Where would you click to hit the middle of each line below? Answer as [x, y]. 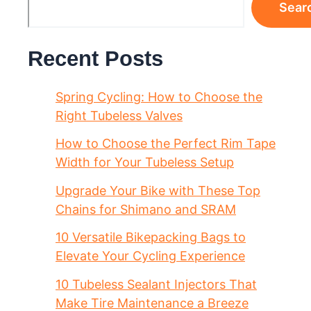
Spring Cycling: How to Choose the [159, 96]
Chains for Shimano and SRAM [146, 209]
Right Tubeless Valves [119, 115]
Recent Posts [95, 59]
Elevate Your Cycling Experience [150, 256]
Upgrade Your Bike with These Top [158, 190]
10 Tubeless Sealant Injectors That [156, 284]
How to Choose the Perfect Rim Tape [166, 144]
